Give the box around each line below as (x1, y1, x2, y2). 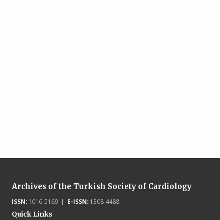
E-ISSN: (67, 197, 88, 205)
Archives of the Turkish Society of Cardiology (11, 182, 192, 191)
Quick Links (11, 210, 53, 219)
